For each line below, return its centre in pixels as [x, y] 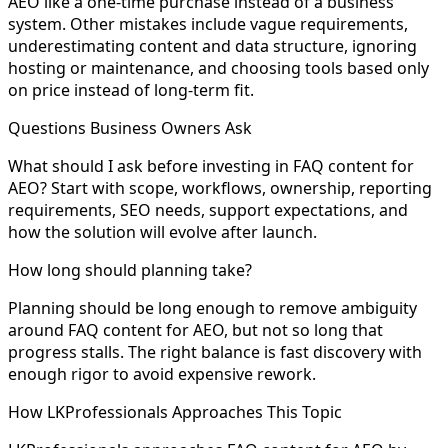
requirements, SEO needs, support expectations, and [208, 209]
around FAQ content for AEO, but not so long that [195, 329]
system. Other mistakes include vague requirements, [208, 23]
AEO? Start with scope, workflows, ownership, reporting [220, 187]
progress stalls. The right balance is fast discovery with [215, 351]
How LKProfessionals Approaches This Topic [175, 411]
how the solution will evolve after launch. [162, 231]
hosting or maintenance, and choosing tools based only [218, 67]
